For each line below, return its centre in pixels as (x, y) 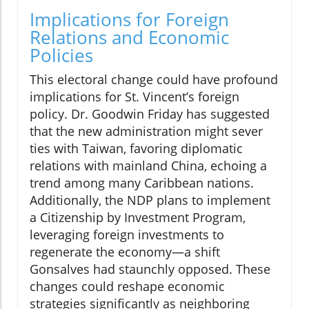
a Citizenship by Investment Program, (138, 218)
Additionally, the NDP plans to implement (150, 200)
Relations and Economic (129, 38)
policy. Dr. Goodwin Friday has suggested (150, 114)
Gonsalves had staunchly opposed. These (150, 269)
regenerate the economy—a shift (125, 252)
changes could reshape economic (127, 287)
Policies (61, 56)
